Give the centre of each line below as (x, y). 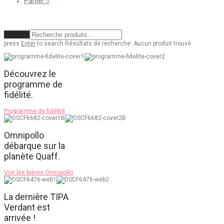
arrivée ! (20, 217)
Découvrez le (30, 73)
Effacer (16, 34)
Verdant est (27, 207)
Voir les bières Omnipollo (38, 172)
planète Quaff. (32, 156)
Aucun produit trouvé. (163, 43)
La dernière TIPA (36, 196)
